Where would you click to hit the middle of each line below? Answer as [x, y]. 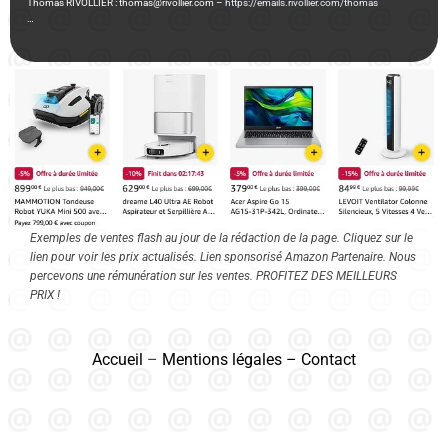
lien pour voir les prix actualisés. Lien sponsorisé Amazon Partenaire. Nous [223, 256]
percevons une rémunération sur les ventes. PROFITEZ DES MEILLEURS [213, 275]
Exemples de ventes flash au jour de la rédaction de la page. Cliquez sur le [221, 237]
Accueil [117, 359]
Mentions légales [222, 359]
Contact [328, 359]
